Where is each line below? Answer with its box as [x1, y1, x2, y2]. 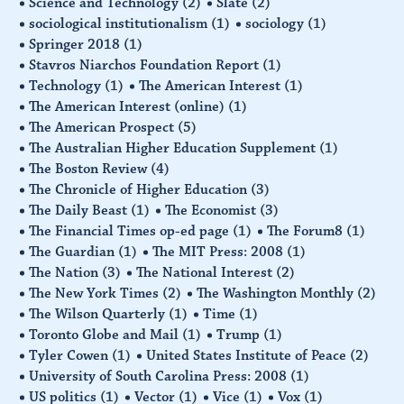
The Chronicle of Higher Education [29, 179, 252, 198]
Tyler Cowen [29, 345, 113, 364]
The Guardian [29, 242, 119, 261]
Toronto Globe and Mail [29, 325, 183, 344]
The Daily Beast [29, 200, 132, 219]
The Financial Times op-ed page [29, 221, 234, 240]
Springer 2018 [29, 34, 124, 53]
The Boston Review [29, 159, 151, 178]
